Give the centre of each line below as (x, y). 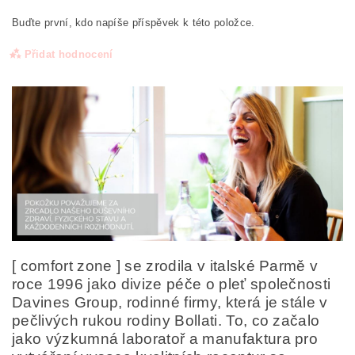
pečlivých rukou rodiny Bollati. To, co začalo (166, 320)
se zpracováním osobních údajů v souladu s (143, 312)
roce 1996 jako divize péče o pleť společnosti (172, 284)
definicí (278, 312)
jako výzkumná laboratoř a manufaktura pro (165, 338)
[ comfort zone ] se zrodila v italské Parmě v (165, 265)
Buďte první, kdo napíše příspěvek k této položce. (134, 23)
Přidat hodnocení (69, 55)
